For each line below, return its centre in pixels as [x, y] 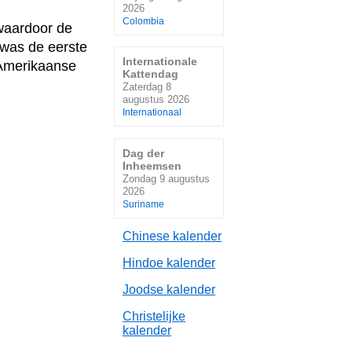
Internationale [160, 62]
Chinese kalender [172, 236]
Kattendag [150, 74]
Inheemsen [152, 165]
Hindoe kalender [169, 262]
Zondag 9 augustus [166, 178]
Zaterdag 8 [147, 87]
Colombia [143, 21]
